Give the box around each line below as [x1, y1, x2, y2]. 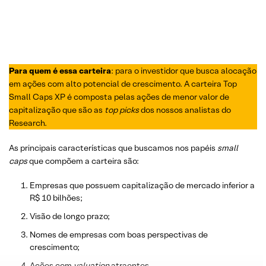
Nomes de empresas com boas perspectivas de [30, 229, 208, 240]
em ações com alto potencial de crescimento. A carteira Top [9, 78, 237, 89]
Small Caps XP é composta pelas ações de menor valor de [9, 91, 229, 102]
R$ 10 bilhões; [30, 192, 83, 203]
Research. [9, 117, 47, 128]
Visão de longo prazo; [30, 210, 110, 221]
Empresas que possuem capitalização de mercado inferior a [30, 179, 255, 191]
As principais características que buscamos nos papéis [9, 142, 217, 153]
